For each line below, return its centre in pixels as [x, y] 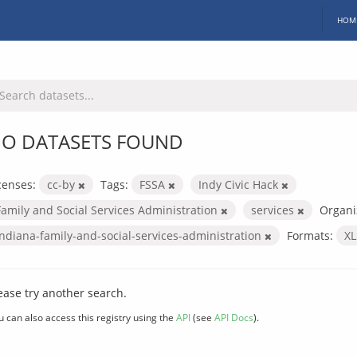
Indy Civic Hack [240, 184]
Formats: [310, 235]
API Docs [234, 317]
